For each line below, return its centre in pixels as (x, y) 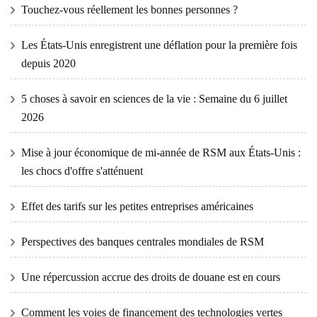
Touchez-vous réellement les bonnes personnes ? (129, 10)
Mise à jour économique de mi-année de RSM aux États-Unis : (161, 153)
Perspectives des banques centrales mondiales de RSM (143, 242)
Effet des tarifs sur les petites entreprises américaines (137, 207)
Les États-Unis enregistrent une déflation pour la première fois (159, 45)
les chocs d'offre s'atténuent (82, 171)
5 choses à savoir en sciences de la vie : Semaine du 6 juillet (154, 99)
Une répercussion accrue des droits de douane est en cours (151, 277)
